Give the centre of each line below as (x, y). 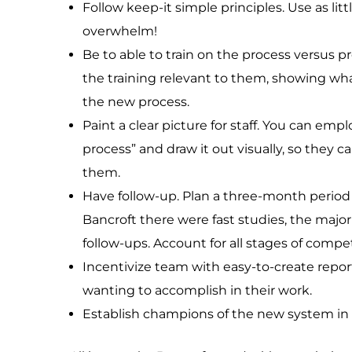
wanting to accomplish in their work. (198, 290)
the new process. (136, 102)
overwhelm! (120, 31)
